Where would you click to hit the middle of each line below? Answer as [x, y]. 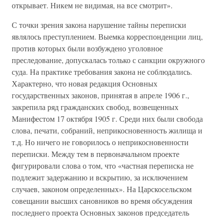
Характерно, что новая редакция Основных [85, 83]
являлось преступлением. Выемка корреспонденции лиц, [107, 36]
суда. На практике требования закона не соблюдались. [102, 72]
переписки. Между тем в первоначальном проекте [96, 154]
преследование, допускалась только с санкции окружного [108, 60]
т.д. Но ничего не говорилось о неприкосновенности [100, 142]
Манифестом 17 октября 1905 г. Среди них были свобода [107, 119]
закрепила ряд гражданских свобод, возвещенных [95, 107]
